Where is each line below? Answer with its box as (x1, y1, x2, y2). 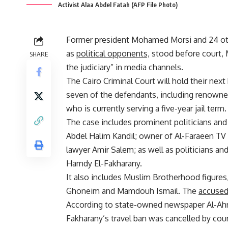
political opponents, (76, 48, 150, 59)
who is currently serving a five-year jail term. (66, 103, 226, 114)
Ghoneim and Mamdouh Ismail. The (66, 186, 198, 196)
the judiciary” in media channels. (66, 62, 183, 73)
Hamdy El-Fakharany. (66, 158, 142, 169)
